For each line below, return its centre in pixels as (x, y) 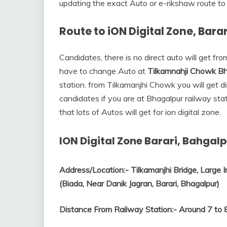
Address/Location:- (94, 169)
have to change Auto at (103, 71)
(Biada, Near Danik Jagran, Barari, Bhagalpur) (139, 183)
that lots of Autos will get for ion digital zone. (140, 112)
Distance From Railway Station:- (118, 209)
